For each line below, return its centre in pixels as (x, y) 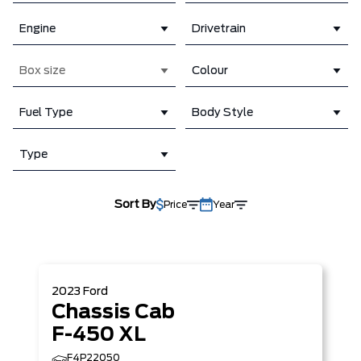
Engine (37, 29)
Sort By (135, 205)
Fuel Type (46, 112)
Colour (210, 71)
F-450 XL (99, 335)
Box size (42, 71)
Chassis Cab (113, 313)
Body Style (222, 112)
